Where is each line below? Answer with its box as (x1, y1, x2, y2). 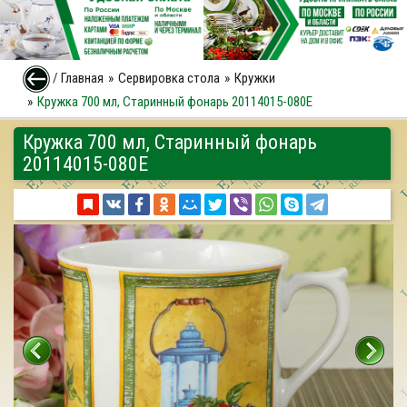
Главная (61, 69, 104, 86)
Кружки (234, 69, 275, 86)
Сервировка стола (118, 69, 220, 86)
